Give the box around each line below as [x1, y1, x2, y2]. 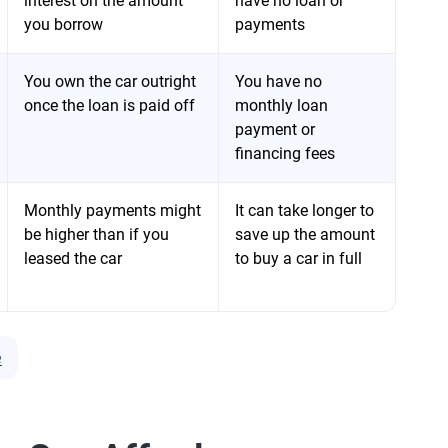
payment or [235, 120, 315, 139]
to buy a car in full [235, 249, 362, 268]
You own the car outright [24, 72, 196, 91]
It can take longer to [235, 201, 374, 220]
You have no [235, 72, 322, 91]
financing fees [235, 144, 335, 163]
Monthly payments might [24, 201, 201, 220]
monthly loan [235, 96, 328, 115]
